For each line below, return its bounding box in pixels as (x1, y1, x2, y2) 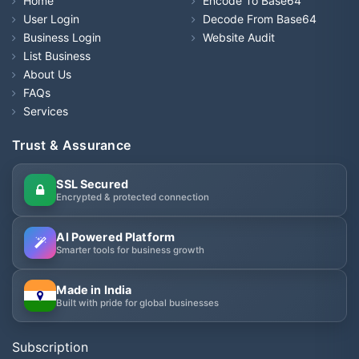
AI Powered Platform (56, 229, 175, 244)
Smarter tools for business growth (56, 244, 205, 256)
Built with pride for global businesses (56, 296, 220, 309)
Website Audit (203, 30, 275, 44)
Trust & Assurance (12, 136, 131, 153)
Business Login (23, 30, 101, 44)
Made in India (56, 282, 132, 296)
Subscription (12, 339, 88, 356)
